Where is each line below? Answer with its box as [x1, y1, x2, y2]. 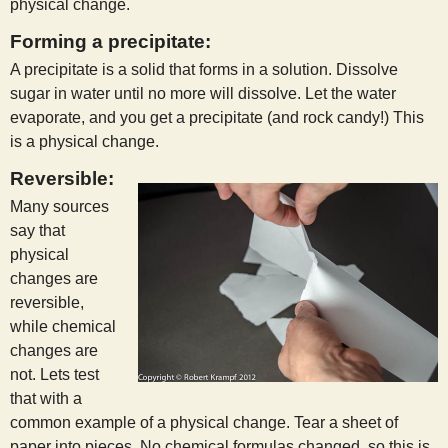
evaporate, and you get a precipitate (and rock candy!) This [10, 109, 424, 127]
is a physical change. [10, 133, 159, 151]
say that [10, 222, 65, 240]
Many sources [10, 198, 109, 216]
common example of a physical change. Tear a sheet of [10, 414, 398, 432]
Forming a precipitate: [10, 30, 211, 52]
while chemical [10, 318, 116, 336]
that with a [10, 390, 82, 408]
